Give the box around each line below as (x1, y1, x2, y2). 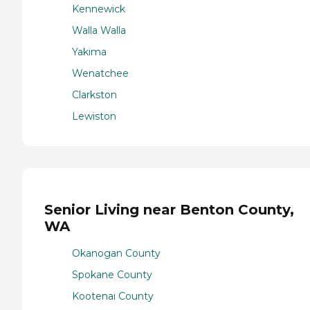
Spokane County (72, 268, 152, 282)
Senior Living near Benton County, (44, 201, 294, 219)
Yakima (72, 45, 107, 58)
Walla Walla (72, 24, 126, 37)
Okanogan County (72, 247, 161, 260)
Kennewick (72, 2, 125, 15)
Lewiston (72, 109, 116, 122)
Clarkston (72, 88, 117, 101)
